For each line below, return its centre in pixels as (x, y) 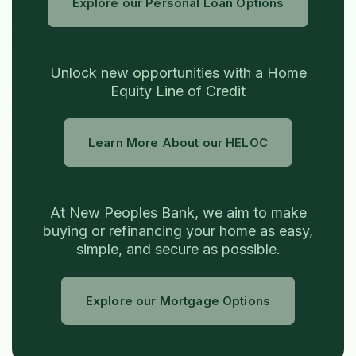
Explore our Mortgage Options (178, 301)
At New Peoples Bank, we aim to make (178, 213)
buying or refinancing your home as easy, (178, 231)
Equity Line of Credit (178, 91)
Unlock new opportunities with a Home (178, 73)
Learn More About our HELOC (178, 143)
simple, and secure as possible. (178, 250)
